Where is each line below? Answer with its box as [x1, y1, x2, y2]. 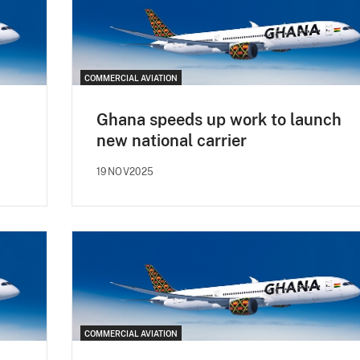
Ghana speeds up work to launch [96, 109, 342, 129]
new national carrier [96, 130, 247, 150]
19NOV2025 [96, 166, 154, 178]
